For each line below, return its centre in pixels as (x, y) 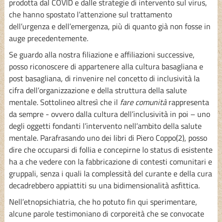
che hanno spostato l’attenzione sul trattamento (90, 14)
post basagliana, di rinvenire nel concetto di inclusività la (104, 78)
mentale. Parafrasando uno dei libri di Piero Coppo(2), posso (108, 138)
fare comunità (143, 102)
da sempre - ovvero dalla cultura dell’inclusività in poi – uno (109, 114)
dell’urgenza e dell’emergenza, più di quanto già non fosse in (110, 26)
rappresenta (188, 102)
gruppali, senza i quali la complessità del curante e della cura (110, 173)
